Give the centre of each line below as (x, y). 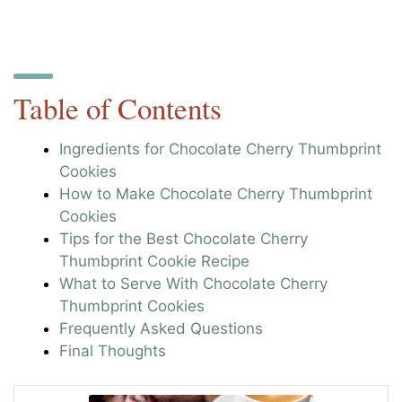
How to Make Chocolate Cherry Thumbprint (216, 193)
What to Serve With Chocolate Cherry (194, 283)
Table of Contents (118, 107)
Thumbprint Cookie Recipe (155, 261)
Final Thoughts (113, 350)
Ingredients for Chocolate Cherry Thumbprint (221, 149)
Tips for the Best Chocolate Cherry (184, 238)
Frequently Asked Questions (162, 328)
